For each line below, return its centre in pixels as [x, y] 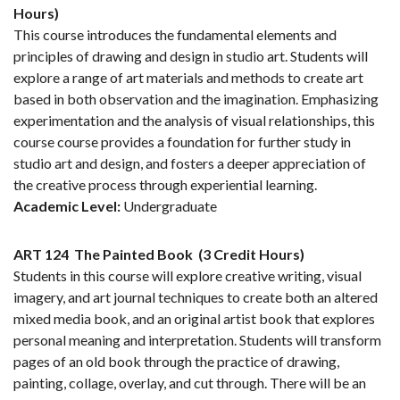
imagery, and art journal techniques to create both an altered [196, 297]
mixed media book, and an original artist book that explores [194, 319]
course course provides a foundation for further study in [182, 142]
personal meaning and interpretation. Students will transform [197, 340]
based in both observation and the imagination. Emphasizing [196, 99]
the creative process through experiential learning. [165, 185]
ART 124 [41, 254]
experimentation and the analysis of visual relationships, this [194, 121]
